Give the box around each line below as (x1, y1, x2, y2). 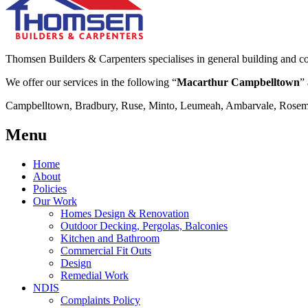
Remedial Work (60, 269, 129, 282)
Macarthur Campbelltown (177, 76, 300, 89)
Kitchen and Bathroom (60, 232, 159, 245)
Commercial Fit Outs (60, 245, 151, 257)
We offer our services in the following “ (5, 76, 177, 89)
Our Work (33, 195, 77, 208)
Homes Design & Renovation (60, 208, 189, 220)
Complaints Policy (60, 294, 140, 307)
